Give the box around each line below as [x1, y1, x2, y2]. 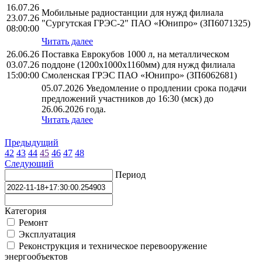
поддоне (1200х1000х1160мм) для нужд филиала [42, 60, 235, 70]
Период [115, 170, 146, 180]
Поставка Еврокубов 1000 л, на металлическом [42, 49, 229, 60]
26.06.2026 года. [42, 104, 106, 115]
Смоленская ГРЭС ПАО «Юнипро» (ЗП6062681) [42, 70, 237, 81]
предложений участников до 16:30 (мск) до [42, 94, 213, 104]
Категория [5, 206, 46, 216]
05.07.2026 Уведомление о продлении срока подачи [42, 83, 247, 94]
